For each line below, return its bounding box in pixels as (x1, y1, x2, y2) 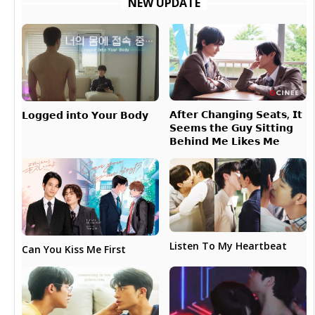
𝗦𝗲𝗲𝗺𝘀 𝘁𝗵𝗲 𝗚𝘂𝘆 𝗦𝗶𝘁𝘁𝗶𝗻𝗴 (169, 120, 293, 134)
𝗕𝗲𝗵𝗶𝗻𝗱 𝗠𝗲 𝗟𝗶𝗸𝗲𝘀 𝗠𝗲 (169, 134, 280, 148)
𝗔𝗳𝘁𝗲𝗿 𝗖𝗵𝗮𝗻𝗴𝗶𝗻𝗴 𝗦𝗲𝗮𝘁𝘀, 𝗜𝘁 (169, 107, 302, 121)
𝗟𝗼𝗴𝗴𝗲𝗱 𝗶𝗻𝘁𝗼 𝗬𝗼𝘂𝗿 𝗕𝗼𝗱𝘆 (22, 108, 149, 122)
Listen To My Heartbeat (169, 238, 287, 252)
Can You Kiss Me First (22, 242, 127, 256)
